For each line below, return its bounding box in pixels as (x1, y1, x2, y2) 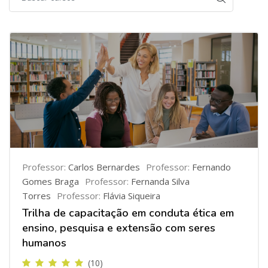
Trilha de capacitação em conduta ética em (22, 206, 234, 220)
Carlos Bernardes (68, 161, 140, 173)
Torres (22, 190, 51, 202)
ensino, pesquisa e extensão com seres (22, 221, 215, 235)
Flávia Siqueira (103, 190, 160, 202)
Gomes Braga (22, 175, 79, 187)
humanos (22, 236, 66, 250)
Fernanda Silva (131, 175, 190, 187)
